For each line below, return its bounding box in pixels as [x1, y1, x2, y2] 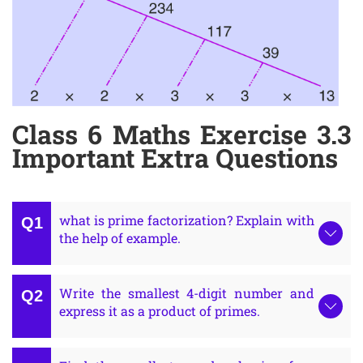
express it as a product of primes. [59, 302, 260, 320]
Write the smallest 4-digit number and [59, 284, 314, 302]
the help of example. [59, 229, 181, 247]
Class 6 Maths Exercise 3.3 [12, 117, 351, 152]
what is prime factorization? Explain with [59, 211, 314, 229]
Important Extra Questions [12, 140, 338, 176]
